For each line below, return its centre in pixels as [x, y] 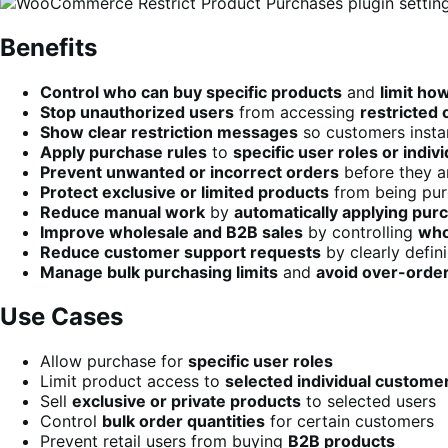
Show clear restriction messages [169, 131]
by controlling [360, 231]
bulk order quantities [183, 420]
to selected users [368, 400]
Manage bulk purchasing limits [159, 271]
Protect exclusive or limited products [184, 191]
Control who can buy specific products [191, 91]
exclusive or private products [186, 400]
